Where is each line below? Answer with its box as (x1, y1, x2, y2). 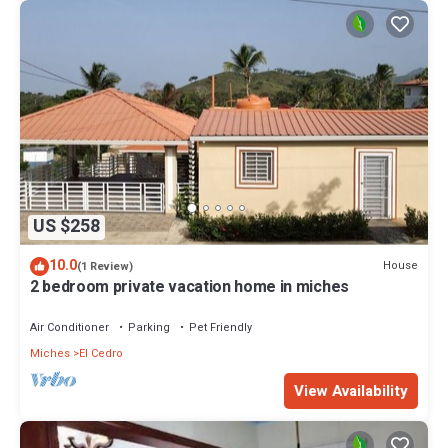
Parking (128, 318, 170, 336)
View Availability (294, 379, 408, 402)
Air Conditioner (30, 318, 109, 336)
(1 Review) (77, 257, 133, 275)
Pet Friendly (189, 318, 252, 336)
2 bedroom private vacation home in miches (30, 274, 349, 299)
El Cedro (79, 344, 123, 362)
